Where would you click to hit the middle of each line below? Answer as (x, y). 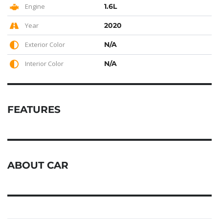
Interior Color (44, 64)
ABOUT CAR (38, 165)
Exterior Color (44, 44)
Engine (34, 6)
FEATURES (34, 109)
